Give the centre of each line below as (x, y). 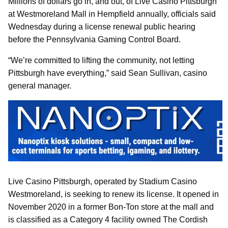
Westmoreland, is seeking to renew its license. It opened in (113, 194)
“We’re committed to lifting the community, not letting (101, 60)
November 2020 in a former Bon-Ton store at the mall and (111, 207)
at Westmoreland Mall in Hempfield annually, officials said (112, 14)
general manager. (40, 85)
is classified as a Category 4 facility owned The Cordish (108, 220)
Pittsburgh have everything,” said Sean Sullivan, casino (108, 73)
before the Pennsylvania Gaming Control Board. (94, 39)
